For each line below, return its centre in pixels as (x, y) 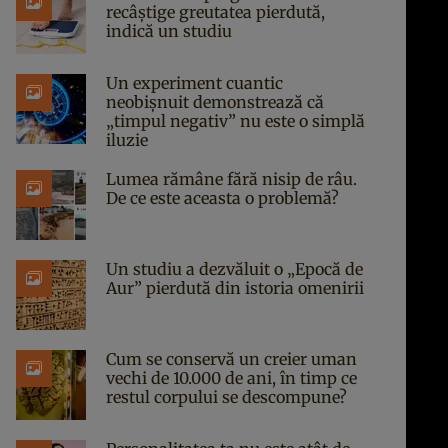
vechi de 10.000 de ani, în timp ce (231, 378)
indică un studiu (169, 31)
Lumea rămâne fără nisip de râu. (231, 179)
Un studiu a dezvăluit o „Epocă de (234, 269)
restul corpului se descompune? (226, 397)
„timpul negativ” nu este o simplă (235, 121)
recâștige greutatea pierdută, (215, 12)
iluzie (127, 140)
